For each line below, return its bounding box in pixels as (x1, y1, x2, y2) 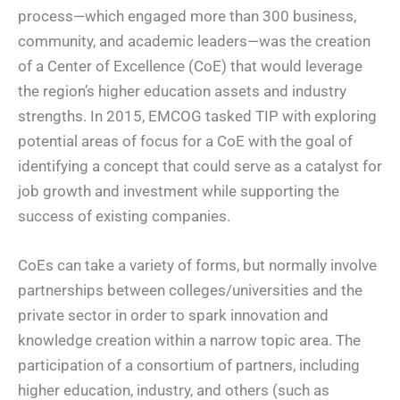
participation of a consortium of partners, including (18, 356, 360, 375)
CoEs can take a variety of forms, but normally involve (18, 256, 377, 275)
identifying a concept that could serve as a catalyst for (18, 156, 382, 175)
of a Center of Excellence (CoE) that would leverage (18, 56, 362, 75)
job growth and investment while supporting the (18, 181, 339, 200)
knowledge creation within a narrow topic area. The (18, 331, 361, 350)
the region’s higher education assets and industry (18, 81, 346, 100)
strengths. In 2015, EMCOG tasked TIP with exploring (18, 106, 377, 125)
